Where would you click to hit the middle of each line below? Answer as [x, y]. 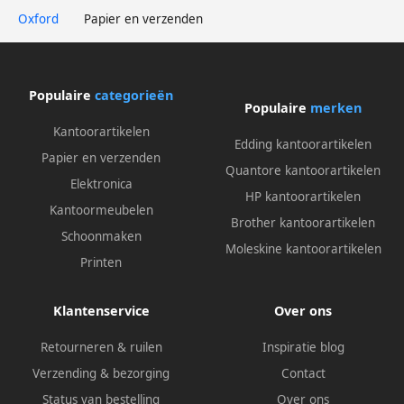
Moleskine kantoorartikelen [303, 249]
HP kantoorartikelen [303, 197]
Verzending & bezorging [101, 373]
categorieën [134, 95]
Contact [303, 373]
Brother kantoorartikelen [303, 223]
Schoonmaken [101, 236]
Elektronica [101, 184]
